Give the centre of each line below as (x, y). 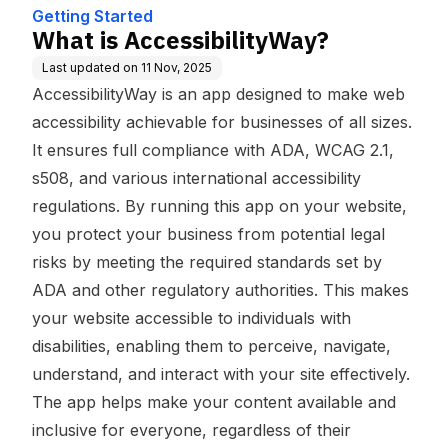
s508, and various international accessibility (196, 178)
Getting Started (92, 16)
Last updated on (90, 67)
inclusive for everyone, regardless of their (191, 430)
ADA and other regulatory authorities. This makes (220, 290)
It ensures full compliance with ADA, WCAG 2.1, (213, 150)
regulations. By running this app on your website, (219, 206)
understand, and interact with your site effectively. (221, 374)
